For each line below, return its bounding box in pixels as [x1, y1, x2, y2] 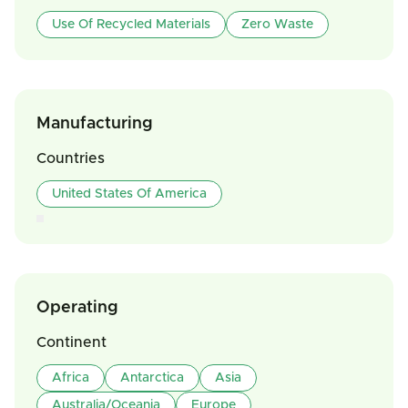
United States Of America [52, 188, 207, 200]
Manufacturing [36, 116, 153, 132]
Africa [52, 372, 89, 384]
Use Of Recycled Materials [52, 18, 210, 31]
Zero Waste [241, 18, 313, 31]
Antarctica [120, 372, 184, 384]
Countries [36, 151, 105, 166]
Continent [36, 335, 107, 350]
